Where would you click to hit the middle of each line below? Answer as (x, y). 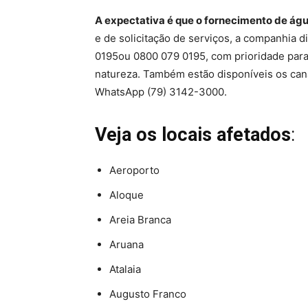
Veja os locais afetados (193, 135)
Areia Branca (140, 220)
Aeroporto (134, 170)
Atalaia (125, 269)
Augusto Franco (148, 294)
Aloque (126, 195)
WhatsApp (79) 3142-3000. (162, 92)
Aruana (126, 245)
